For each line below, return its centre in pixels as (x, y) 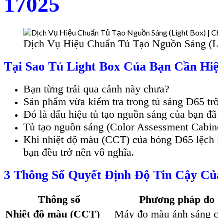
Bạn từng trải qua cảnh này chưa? (96, 89)
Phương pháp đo (177, 199)
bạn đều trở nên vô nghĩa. (79, 152)
